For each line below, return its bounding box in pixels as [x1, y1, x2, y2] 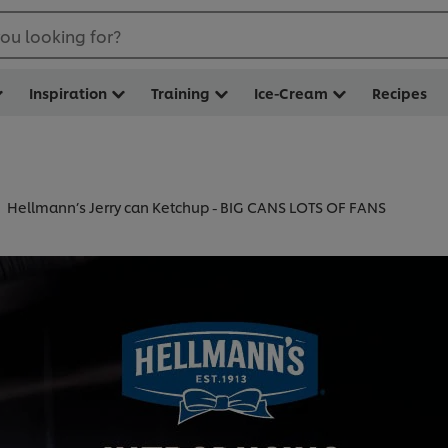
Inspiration [29, 83, 107, 102]
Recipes [372, 83, 427, 102]
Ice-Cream [254, 83, 328, 102]
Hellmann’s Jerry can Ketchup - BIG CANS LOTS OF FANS [7, 197, 386, 217]
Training [151, 83, 210, 102]
